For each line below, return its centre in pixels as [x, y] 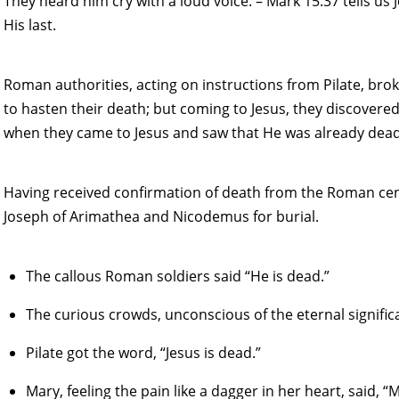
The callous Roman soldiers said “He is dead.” [178, 276]
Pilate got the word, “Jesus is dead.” [144, 352]
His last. [29, 24]
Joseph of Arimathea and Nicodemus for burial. [161, 216]
